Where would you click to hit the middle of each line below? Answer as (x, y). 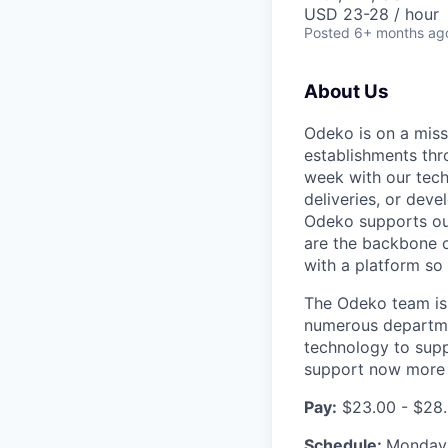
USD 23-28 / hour (371, 14)
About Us (346, 92)
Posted (327, 33)
